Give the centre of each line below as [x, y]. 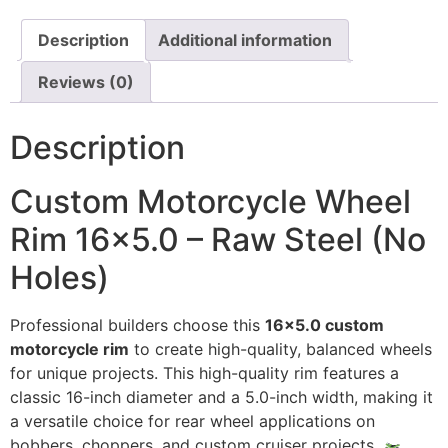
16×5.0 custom [324, 325]
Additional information [245, 40]
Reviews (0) [86, 82]
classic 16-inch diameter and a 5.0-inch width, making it [221, 397]
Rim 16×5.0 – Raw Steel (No [218, 240]
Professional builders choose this [137, 325]
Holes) [59, 278]
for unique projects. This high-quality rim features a [204, 373]
